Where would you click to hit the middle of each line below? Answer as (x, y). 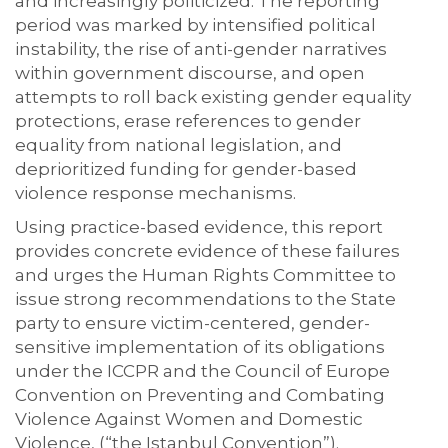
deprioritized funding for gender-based (186, 169)
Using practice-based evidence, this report (199, 227)
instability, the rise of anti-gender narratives (201, 49)
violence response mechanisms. (157, 193)
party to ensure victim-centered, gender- (192, 323)
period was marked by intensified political (195, 25)
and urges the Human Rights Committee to (205, 275)
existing (237, 97)
